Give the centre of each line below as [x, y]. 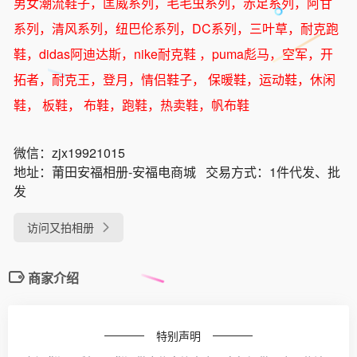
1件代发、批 [305, 171]
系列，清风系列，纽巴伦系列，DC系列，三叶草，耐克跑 [176, 28]
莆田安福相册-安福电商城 [124, 171]
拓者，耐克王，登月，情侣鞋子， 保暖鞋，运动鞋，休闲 [175, 79]
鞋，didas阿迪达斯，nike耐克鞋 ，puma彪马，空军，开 [173, 53]
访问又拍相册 [61, 227]
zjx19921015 [88, 152]
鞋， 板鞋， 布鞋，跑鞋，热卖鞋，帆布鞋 [131, 104]
